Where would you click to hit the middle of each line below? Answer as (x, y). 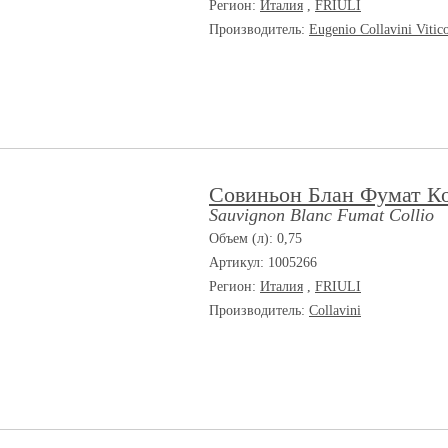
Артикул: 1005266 (263, 262)
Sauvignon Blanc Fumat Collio (321, 215)
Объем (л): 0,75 (255, 238)
